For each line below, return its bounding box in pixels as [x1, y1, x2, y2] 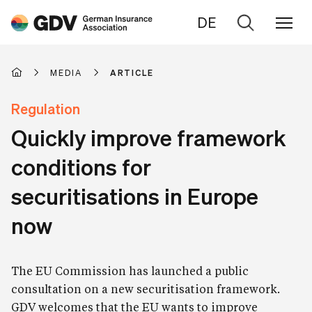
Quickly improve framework [11, 123, 286, 151]
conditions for [11, 153, 151, 180]
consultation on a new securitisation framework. [11, 281, 280, 296]
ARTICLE [109, 67, 155, 78]
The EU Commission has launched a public [11, 263, 249, 278]
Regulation [11, 100, 80, 118]
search [228, 61, 263, 77]
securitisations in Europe [11, 182, 258, 210]
